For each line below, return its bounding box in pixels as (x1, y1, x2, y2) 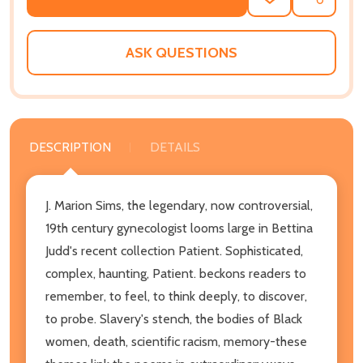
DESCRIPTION (29, 139, 111, 155)
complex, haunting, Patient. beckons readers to (45, 265, 306, 281)
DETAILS (150, 139, 200, 155)
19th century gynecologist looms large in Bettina (45, 220, 313, 236)
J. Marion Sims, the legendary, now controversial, (45, 197, 313, 213)
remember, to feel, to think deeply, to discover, (45, 288, 307, 304)
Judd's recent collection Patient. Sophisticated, (45, 242, 303, 258)
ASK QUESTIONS (126, 43, 237, 62)
